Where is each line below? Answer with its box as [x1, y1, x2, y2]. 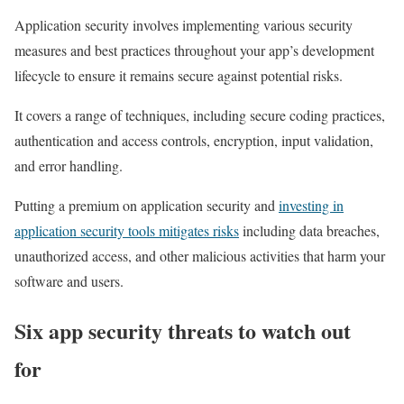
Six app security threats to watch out [14, 314, 351, 346]
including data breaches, [239, 220, 380, 240]
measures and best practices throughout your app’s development [14, 40, 374, 60]
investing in [279, 195, 344, 215]
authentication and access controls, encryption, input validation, [14, 130, 373, 150]
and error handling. [14, 155, 127, 175]
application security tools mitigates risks [14, 220, 239, 240]
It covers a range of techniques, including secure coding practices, [14, 105, 385, 124]
